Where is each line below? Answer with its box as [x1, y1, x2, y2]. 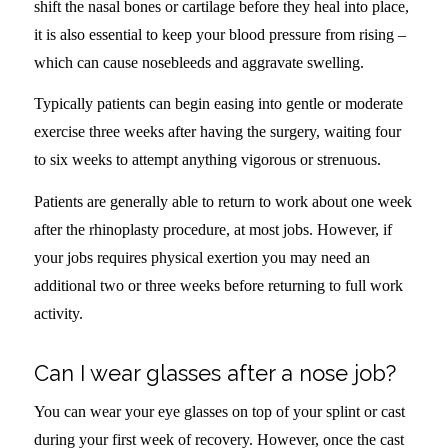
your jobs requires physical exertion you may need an [33, 248, 370, 266]
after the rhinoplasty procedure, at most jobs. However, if [33, 220, 392, 238]
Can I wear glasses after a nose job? [33, 359, 396, 386]
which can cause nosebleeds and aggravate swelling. [33, 53, 364, 71]
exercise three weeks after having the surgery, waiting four [33, 123, 401, 141]
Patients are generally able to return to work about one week [33, 192, 412, 210]
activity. [33, 304, 83, 322]
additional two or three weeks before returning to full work [33, 276, 403, 294]
